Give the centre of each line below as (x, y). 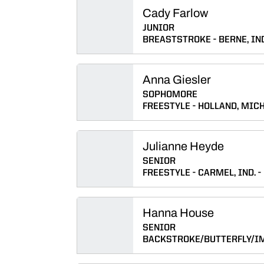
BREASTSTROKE (177, 40)
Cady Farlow (175, 13)
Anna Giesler (177, 80)
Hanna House (178, 213)
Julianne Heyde (183, 146)
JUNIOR (159, 28)
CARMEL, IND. (227, 173)
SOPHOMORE (170, 95)
